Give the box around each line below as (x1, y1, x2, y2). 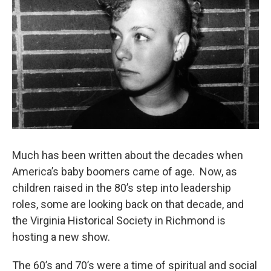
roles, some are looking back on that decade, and (12, 198, 244, 211)
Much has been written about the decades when (12, 149, 243, 162)
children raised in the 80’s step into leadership (12, 181, 231, 195)
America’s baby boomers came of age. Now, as (12, 165, 237, 178)
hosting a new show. (12, 230, 115, 244)
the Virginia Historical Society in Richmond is (12, 214, 226, 227)
